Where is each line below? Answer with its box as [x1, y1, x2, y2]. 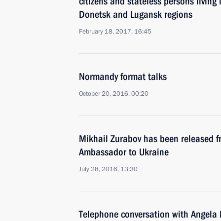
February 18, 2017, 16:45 [79, 27, 151, 36]
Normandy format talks [79, 71, 167, 82]
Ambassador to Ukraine [79, 146, 169, 158]
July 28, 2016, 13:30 [79, 165, 138, 174]
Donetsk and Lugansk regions [79, 8, 192, 20]
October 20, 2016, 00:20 [79, 89, 148, 98]
